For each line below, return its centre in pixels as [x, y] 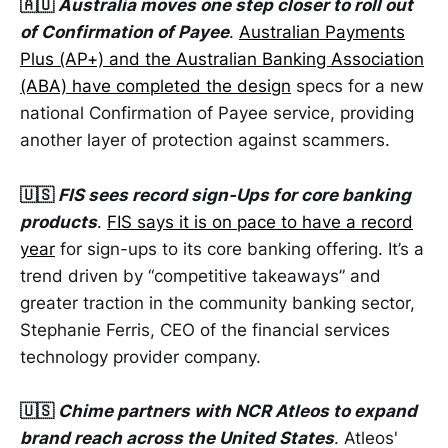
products [58, 221]
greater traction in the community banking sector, [217, 302]
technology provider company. [140, 356]
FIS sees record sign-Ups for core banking [234, 194]
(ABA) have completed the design [155, 86]
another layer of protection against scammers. [205, 140]
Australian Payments [322, 32]
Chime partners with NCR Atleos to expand [237, 410]
